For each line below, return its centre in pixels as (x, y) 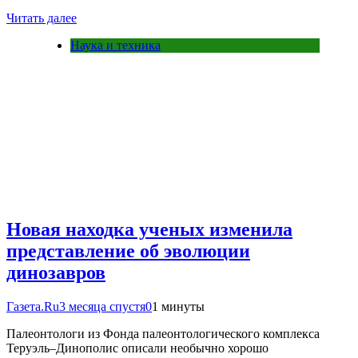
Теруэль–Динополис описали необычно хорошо (137, 348)
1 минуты (178, 307)
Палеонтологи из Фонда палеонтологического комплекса (163, 334)
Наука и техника (115, 45)
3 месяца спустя (102, 307)
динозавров (56, 273)
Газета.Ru (33, 307)
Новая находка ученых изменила (149, 230)
